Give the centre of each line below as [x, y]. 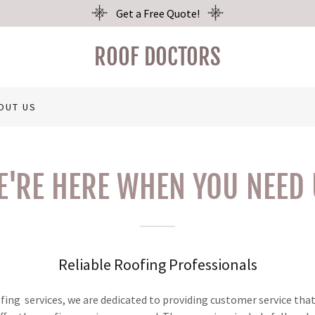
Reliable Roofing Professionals [157, 264]
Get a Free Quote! [157, 13]
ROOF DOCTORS [157, 57]
